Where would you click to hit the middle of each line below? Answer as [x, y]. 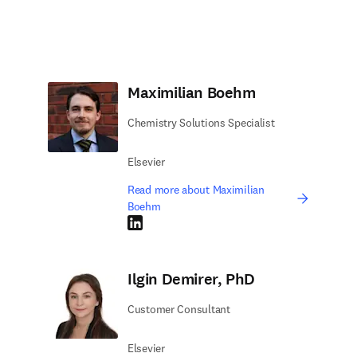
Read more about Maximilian [196, 190]
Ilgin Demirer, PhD [191, 279]
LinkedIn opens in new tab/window [210, 222]
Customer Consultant [179, 309]
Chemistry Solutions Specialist [201, 123]
